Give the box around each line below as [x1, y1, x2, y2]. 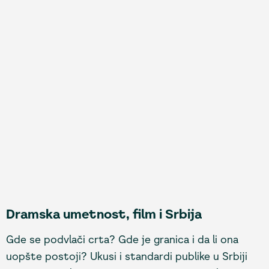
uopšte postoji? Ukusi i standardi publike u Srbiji [6, 250, 247, 264]
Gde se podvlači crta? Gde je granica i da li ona [6, 233, 238, 247]
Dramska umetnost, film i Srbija [6, 206, 202, 223]
